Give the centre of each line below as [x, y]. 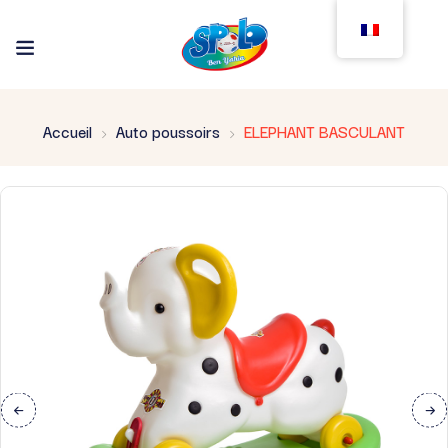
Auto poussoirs [168, 130]
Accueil [67, 130]
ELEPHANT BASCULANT [324, 130]
